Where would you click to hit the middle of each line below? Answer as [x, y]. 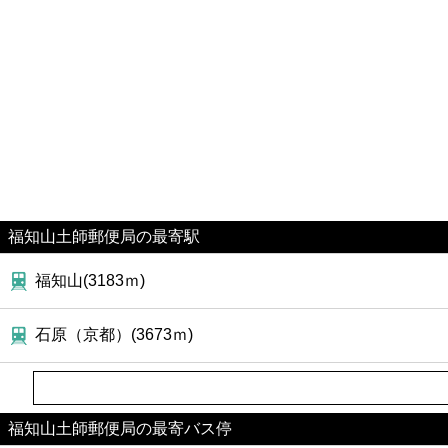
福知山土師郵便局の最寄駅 [104, 237]
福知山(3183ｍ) [90, 280]
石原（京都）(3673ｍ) [114, 335]
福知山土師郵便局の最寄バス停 [120, 429]
